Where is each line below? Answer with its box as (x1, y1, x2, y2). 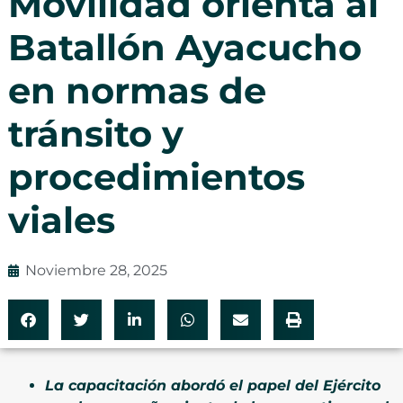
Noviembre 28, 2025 (24, 261, 167, 279)
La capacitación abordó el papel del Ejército (45, 376, 381, 394)
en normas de (7, 67, 266, 112)
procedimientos (7, 154, 305, 199)
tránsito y (7, 111, 184, 156)
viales (7, 197, 115, 242)
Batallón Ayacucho (7, 24, 362, 69)
